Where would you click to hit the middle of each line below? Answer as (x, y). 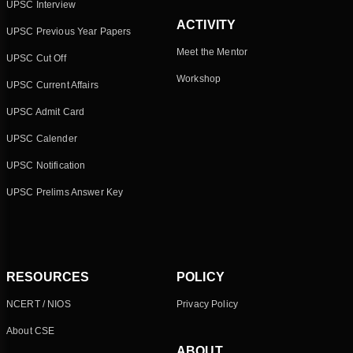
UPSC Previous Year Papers (69, 32)
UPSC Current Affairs (52, 85)
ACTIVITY (206, 25)
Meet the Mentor (212, 52)
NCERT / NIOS (39, 305)
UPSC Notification (46, 166)
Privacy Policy (207, 305)
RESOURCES (48, 277)
